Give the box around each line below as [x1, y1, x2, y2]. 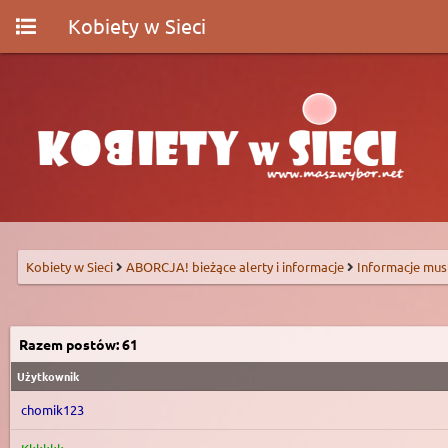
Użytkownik [17, 368, 79, 384]
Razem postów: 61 [19, 335, 138, 353]
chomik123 [21, 401, 84, 418]
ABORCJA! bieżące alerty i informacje [126, 258, 347, 275]
